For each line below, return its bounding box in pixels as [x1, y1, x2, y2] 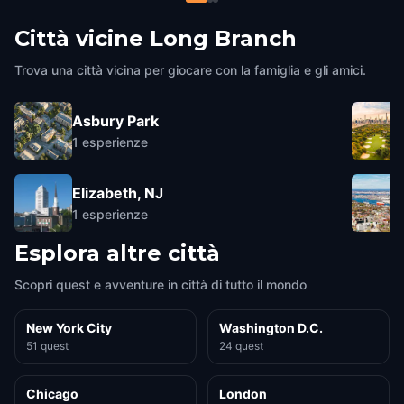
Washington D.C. [219, 320, 323, 335]
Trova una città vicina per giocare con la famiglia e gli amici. [14, 62, 366, 78]
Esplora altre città [14, 240, 220, 266]
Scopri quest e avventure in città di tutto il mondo [14, 277, 307, 292]
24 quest [219, 339, 263, 353]
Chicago [26, 386, 78, 401]
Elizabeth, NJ [72, 183, 163, 202]
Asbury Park [72, 111, 159, 130]
